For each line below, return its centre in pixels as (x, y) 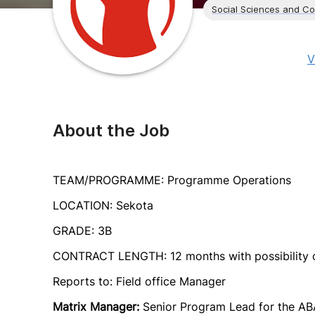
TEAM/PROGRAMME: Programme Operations (172, 180)
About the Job (111, 130)
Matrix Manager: (98, 307)
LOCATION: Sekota (103, 205)
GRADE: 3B (82, 231)
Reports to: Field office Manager (139, 281)
